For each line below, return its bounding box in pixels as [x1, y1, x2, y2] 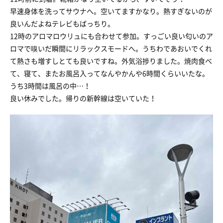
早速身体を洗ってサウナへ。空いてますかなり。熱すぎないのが [10, 6, 212, 16]
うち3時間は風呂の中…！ [10, 81, 91, 91]
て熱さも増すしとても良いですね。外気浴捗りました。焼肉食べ [10, 56, 212, 66]
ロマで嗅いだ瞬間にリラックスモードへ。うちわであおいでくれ [10, 43, 212, 53]
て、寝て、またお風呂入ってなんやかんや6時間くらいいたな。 [10, 68, 209, 78]
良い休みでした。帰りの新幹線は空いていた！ [10, 93, 156, 103]
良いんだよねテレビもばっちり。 [10, 18, 114, 28]
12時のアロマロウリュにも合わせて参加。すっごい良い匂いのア [10, 31, 213, 41]
